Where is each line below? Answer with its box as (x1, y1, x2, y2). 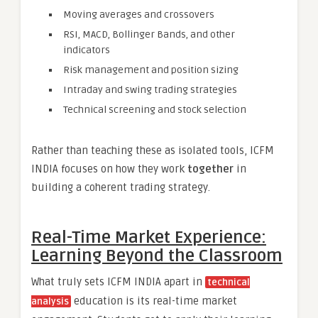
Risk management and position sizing (63, 64, 238, 77)
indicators (63, 44, 110, 57)
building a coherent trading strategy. (31, 181, 210, 194)
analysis (31, 296, 69, 308)
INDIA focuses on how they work (31, 163, 187, 176)
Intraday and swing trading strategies (63, 84, 237, 97)
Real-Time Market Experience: (31, 227, 266, 248)
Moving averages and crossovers (63, 9, 214, 21)
